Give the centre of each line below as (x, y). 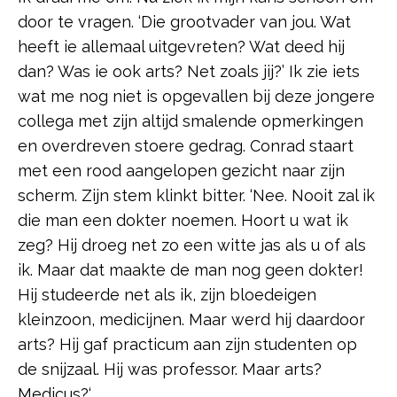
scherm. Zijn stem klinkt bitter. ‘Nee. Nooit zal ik (196, 196)
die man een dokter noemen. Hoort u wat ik (183, 221)
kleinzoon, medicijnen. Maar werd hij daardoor (191, 320)
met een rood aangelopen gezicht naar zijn (181, 171)
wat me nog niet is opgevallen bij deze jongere (196, 97)
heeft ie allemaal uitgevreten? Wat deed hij (181, 47)
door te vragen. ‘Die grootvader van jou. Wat (184, 22)
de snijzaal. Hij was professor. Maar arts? (170, 370)
